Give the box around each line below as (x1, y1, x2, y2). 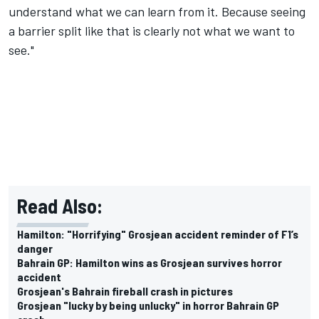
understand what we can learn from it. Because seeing (9, 3, 305, 19)
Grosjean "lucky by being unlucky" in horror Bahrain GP (17, 298, 279, 312)
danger (17, 241, 53, 255)
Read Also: (17, 193, 103, 218)
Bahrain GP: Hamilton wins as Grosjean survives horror (17, 255, 282, 269)
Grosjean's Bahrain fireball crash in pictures (17, 283, 233, 298)
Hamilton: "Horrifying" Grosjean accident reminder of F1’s (17, 226, 298, 241)
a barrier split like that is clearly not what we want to (9, 22, 295, 38)
